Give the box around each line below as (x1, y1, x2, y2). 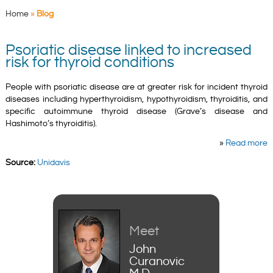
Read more (225, 138, 268, 147)
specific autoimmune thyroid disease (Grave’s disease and (5, 107, 268, 116)
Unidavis (37, 158, 70, 167)
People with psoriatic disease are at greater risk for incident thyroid (5, 82, 268, 91)
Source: (5, 158, 35, 167)
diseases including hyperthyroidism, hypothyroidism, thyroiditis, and (5, 94, 268, 104)
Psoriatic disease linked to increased (5, 42, 252, 58)
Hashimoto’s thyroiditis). (5, 119, 97, 128)
